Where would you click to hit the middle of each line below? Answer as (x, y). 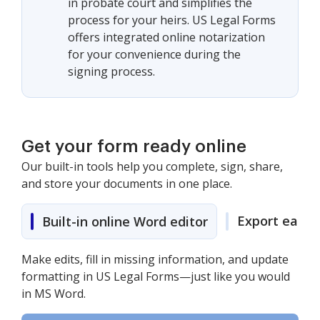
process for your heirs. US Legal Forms (172, 20)
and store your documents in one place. (127, 184)
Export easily (278, 221)
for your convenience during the (154, 54)
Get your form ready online (134, 146)
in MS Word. (54, 294)
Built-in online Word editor (125, 221)
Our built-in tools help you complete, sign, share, (152, 166)
